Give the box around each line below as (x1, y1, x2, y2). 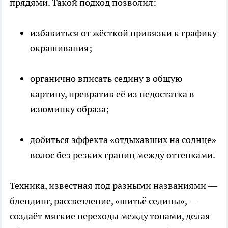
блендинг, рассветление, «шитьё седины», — (10, 194, 198, 207)
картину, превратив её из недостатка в (30, 88, 194, 100)
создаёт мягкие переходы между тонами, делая (10, 210, 210, 222)
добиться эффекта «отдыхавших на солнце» (30, 133, 216, 146)
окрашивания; (30, 42, 92, 54)
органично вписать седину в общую (30, 72, 182, 84)
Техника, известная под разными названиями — (10, 179, 217, 191)
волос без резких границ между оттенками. (30, 149, 215, 161)
